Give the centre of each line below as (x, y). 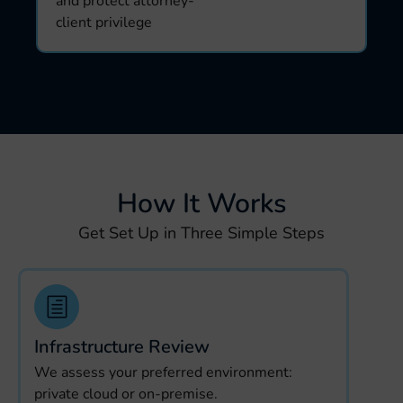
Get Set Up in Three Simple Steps (201, 233)
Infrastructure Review (122, 347)
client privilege (104, 22)
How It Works (201, 203)
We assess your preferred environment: (163, 373)
